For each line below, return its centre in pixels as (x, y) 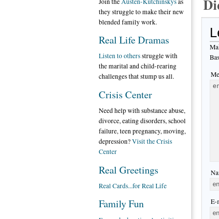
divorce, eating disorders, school (142, 121)
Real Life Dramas (134, 40)
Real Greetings (129, 169)
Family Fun (121, 204)
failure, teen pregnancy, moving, (142, 131)
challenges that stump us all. (136, 77)
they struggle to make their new (141, 11)
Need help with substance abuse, (142, 111)
